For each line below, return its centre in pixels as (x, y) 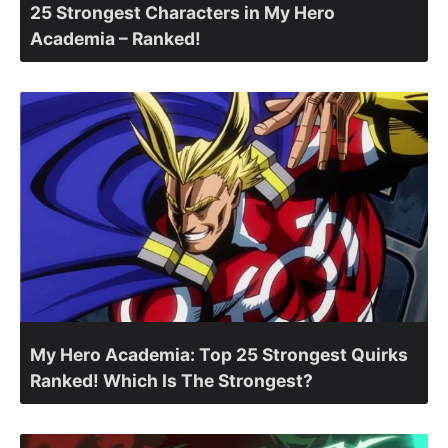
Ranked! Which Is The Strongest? (171, 380)
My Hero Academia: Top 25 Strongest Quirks (219, 354)
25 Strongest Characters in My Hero (182, 13)
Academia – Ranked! (115, 39)
